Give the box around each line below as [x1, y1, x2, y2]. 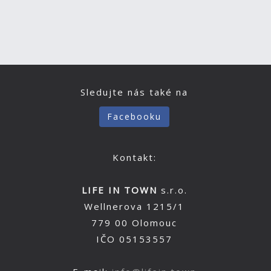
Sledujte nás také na [80, 86, 188, 98]
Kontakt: [112, 151, 157, 163]
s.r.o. [157, 184, 188, 196]
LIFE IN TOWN [81, 184, 157, 196]
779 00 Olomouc [91, 217, 177, 229]
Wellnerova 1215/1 [84, 200, 184, 212]
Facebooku [107, 111, 162, 122]
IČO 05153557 [96, 233, 172, 245]
